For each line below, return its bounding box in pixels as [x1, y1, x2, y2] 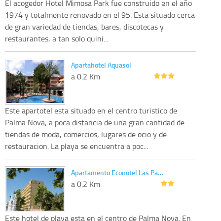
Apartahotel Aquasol [71, 60, 131, 70]
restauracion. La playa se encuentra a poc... [5, 140, 148, 151]
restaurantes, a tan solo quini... [5, 33, 108, 44]
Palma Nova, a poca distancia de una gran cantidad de [5, 116, 184, 128]
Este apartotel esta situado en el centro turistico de [5, 105, 177, 116]
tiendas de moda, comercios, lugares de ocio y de [5, 128, 167, 140]
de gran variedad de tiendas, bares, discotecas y [5, 21, 164, 32]
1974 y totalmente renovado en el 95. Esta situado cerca [5, 9, 195, 20]
